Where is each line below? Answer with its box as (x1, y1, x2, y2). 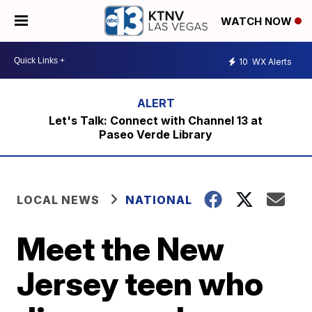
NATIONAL (125, 193, 193, 207)
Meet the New (17, 229, 225, 268)
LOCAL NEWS (17, 193, 100, 207)
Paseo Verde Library (99, 127, 213, 141)
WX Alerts (250, 56, 292, 67)
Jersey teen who (17, 264, 264, 303)
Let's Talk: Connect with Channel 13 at (49, 114, 263, 127)
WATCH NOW (221, 15, 295, 29)
